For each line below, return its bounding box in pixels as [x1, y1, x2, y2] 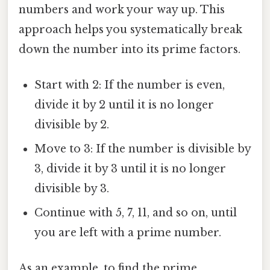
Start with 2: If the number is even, [34, 78, 225, 92]
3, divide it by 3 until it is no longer [34, 162, 227, 175]
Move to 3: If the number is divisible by [34, 142, 251, 155]
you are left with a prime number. [34, 226, 222, 239]
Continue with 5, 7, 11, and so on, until [34, 206, 237, 219]
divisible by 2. [34, 118, 110, 131]
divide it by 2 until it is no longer [34, 98, 215, 111]
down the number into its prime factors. [19, 42, 240, 56]
